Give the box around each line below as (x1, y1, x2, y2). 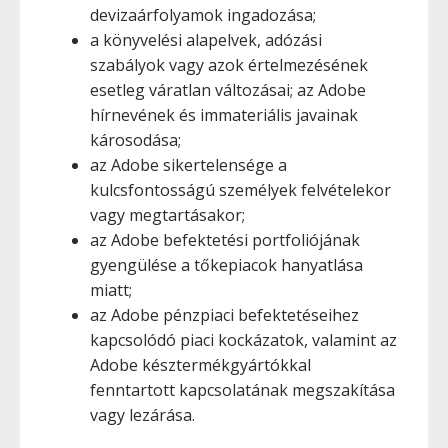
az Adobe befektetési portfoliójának (90, 229, 360, 251)
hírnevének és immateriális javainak (90, 104, 358, 126)
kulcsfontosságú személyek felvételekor (90, 179, 391, 201)
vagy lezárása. (90, 404, 195, 426)
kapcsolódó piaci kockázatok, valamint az (90, 329, 397, 351)
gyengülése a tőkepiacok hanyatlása (90, 254, 363, 276)
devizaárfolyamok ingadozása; (90, 4, 316, 26)
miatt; (90, 279, 132, 301)
